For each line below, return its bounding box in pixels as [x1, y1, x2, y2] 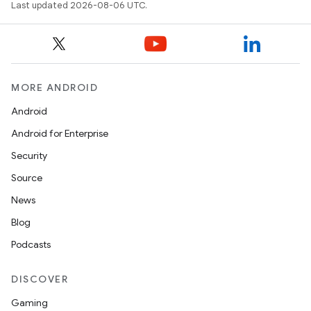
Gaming [11, 296, 48, 309]
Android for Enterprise [11, 127, 108, 140]
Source [11, 171, 42, 184]
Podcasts [11, 238, 51, 251]
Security [11, 149, 47, 162]
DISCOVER [11, 273, 68, 285]
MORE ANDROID [11, 81, 98, 94]
